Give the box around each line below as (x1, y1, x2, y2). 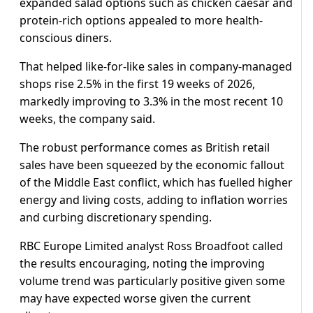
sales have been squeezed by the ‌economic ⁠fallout (20, 157, 284, 173)
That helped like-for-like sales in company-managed (20, 59, 292, 75)
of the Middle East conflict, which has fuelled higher (20, 175, 293, 191)
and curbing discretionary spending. (20, 210, 212, 226)
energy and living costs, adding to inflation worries (20, 192, 288, 208)
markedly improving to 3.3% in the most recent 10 (20, 94, 283, 110)
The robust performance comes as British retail (20, 140, 270, 156)
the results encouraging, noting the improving (20, 256, 265, 272)
